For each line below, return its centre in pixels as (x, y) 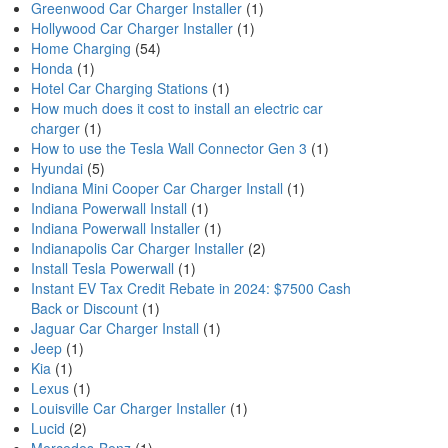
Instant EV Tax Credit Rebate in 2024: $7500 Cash (191, 288)
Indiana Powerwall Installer (115, 228)
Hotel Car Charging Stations (119, 88)
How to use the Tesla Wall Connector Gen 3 (169, 148)
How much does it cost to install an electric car (177, 108)
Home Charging (81, 48)
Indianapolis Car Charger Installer (137, 248)
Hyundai (57, 168)
